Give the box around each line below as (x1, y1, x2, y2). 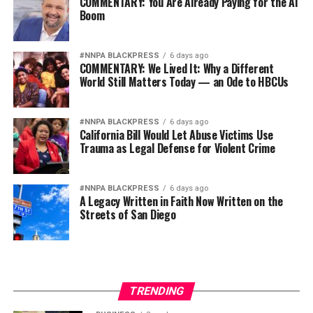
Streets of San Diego (79, 206, 176, 224)
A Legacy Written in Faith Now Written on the (79, 193, 283, 210)
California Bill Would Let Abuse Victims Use (79, 126, 273, 144)
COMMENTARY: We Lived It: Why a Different (79, 60, 274, 78)
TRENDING (127, 284, 186, 298)
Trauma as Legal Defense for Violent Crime (79, 140, 275, 157)
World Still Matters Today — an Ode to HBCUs (79, 73, 289, 91)
